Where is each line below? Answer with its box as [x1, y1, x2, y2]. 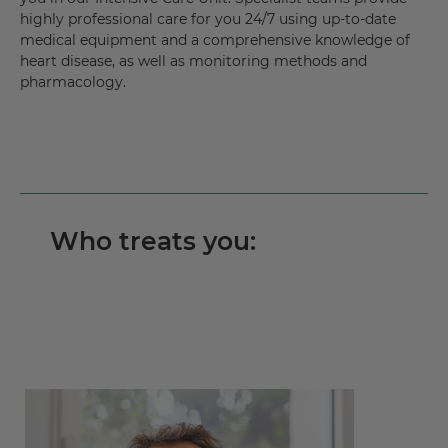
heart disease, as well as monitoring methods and [20, 52, 367, 71]
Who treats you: [50, 226, 256, 257]
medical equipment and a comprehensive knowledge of [20, 31, 410, 50]
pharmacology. [20, 73, 126, 92]
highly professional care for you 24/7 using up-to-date [20, 10, 396, 29]
